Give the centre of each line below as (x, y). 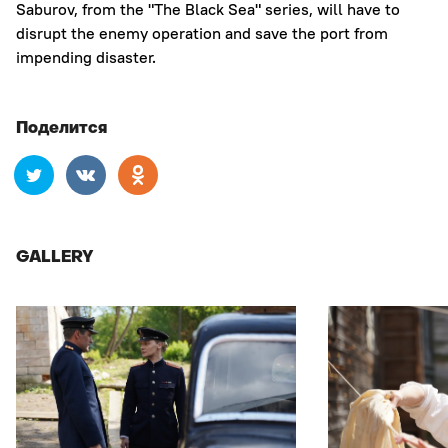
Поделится (61, 129)
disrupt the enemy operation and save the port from (202, 33)
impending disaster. (86, 57)
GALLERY (55, 258)
